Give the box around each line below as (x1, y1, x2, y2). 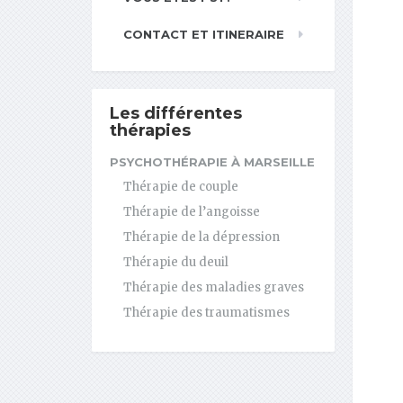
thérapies (110, 121, 191, 140)
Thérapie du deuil (123, 255, 228, 270)
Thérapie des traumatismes (123, 305, 290, 320)
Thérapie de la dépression (123, 229, 280, 245)
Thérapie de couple (123, 179, 238, 194)
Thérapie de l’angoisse (123, 204, 260, 219)
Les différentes (110, 103, 242, 123)
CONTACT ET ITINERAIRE (123, 27, 284, 41)
